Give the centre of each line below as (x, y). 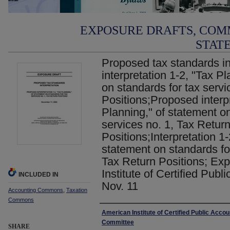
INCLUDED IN (39, 175)
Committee (118, 222)
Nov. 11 (120, 186)
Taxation (77, 190)
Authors (116, 214)
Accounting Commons (36, 190)
